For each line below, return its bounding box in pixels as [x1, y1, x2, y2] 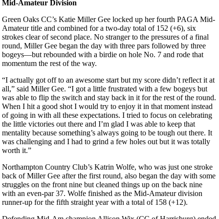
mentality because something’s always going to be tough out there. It [2, 129, 212, 137]
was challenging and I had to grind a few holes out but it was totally [2, 137, 210, 146]
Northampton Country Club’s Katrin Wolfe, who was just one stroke [2, 163, 213, 172]
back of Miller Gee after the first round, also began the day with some [2, 172, 216, 180]
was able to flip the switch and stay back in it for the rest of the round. [2, 93, 216, 102]
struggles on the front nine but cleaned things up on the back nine [2, 180, 202, 189]
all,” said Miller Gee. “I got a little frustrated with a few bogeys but [2, 85, 207, 93]
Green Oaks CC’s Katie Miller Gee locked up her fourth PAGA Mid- [2, 15, 215, 24]
